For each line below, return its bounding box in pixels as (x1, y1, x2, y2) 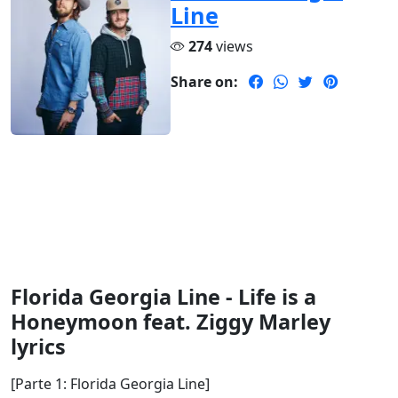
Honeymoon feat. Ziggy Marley (11, 307, 330, 337)
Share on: (171, 72, 238, 92)
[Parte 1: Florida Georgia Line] (11, 374, 210, 394)
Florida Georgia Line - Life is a (11, 283, 316, 312)
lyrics (11, 332, 66, 362)
